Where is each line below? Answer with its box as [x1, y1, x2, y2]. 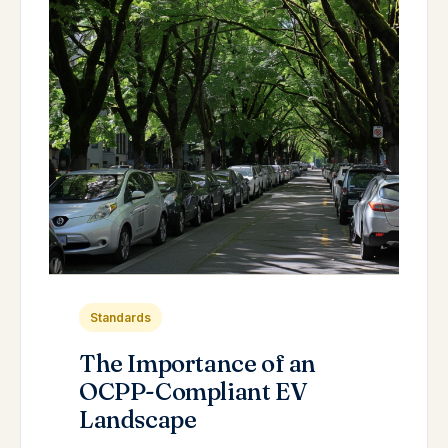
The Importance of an [79, 349, 317, 378]
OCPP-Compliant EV [79, 377, 308, 406]
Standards [90, 310, 151, 325]
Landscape [79, 405, 197, 434]
